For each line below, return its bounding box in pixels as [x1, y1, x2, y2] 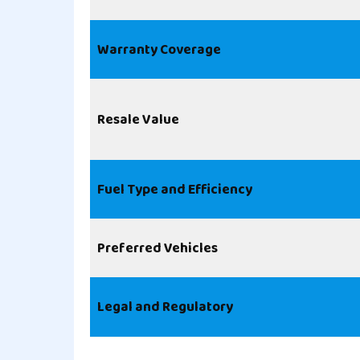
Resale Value [97, 108, 179, 132]
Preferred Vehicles [97, 236, 218, 260]
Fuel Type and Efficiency [97, 178, 252, 202]
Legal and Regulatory [97, 295, 233, 319]
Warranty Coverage [97, 38, 221, 62]
